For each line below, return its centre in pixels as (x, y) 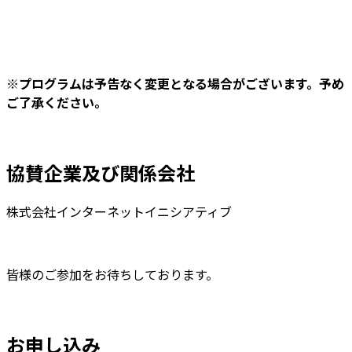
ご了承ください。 (57, 103)
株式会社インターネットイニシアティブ (119, 212)
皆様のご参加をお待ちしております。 (112, 275)
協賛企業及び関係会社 (101, 173)
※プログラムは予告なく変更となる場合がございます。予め (175, 84)
